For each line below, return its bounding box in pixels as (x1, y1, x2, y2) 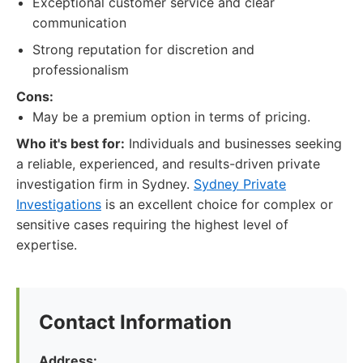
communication (32, 15, 126, 31)
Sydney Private (194, 176, 286, 192)
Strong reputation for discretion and (32, 41, 254, 58)
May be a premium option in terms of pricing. (32, 109, 310, 125)
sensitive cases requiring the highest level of (16, 216, 288, 233)
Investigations (16, 196, 101, 212)
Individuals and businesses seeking (125, 135, 342, 152)
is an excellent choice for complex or (101, 196, 333, 212)
